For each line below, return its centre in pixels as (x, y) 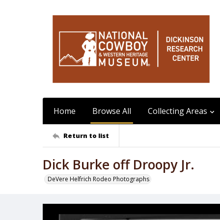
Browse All (112, 111)
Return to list (86, 135)
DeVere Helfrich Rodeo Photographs (98, 179)
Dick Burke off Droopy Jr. (119, 165)
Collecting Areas (178, 111)
